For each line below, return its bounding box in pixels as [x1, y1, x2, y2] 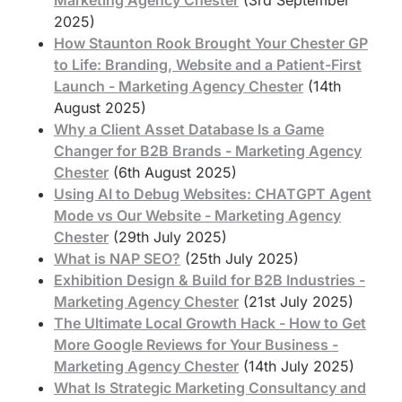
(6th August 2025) [113, 162, 237, 181]
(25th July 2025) [185, 249, 299, 267]
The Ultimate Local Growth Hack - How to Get [54, 313, 366, 332]
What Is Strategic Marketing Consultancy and [54, 378, 366, 397]
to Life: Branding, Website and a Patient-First [54, 55, 362, 74]
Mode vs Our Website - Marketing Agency [54, 205, 341, 224]
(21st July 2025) [243, 292, 354, 310]
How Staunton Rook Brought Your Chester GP [54, 33, 368, 52]
